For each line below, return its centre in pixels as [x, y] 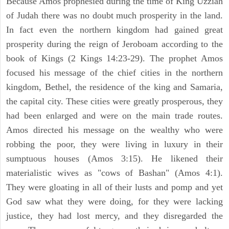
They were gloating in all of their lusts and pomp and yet [114, 187]
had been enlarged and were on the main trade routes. [114, 115]
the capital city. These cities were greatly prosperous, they [114, 101]
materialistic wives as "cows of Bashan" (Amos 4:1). [114, 173]
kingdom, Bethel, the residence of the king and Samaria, [114, 87]
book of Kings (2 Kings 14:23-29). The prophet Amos [114, 58]
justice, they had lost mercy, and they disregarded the [114, 215]
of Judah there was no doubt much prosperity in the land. [114, 15]
